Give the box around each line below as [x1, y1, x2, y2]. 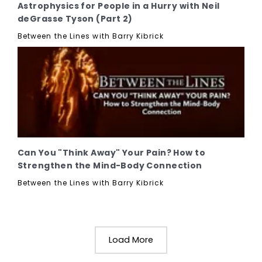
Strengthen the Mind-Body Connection [18, 159, 202, 171]
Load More [109, 234, 153, 246]
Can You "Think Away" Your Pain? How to [18, 146, 205, 158]
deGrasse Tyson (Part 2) [18, 12, 133, 25]
